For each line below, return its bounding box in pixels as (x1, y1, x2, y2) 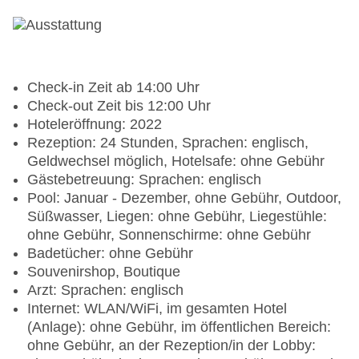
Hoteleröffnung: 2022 (27, 116, 162, 133)
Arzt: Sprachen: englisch (27, 282, 184, 299)
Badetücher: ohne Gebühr (27, 245, 193, 262)
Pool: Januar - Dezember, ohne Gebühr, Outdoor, (27, 190, 341, 207)
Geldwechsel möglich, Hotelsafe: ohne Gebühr (27, 153, 325, 170)
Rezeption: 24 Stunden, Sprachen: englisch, (27, 135, 309, 151)
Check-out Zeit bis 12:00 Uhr (27, 98, 211, 115)
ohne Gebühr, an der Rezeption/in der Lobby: (27, 337, 316, 354)
